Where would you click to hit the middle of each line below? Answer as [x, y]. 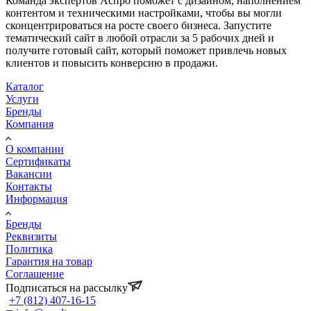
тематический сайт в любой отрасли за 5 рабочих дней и [140, 37]
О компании [35, 149]
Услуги [22, 99]
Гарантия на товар [49, 261]
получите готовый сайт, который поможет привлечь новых [146, 50]
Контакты [29, 186]
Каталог [25, 86]
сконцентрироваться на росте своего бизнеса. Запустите [138, 25]
